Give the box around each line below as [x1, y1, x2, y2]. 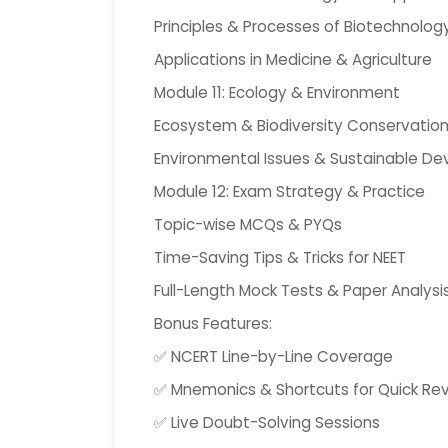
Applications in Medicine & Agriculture [154, 49, 432, 70]
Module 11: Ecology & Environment [154, 82, 400, 103]
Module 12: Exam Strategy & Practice [154, 181, 425, 202]
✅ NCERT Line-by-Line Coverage [154, 346, 393, 367]
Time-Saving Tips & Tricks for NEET [154, 247, 406, 268]
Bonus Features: [154, 313, 272, 334]
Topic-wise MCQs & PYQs [154, 214, 342, 235]
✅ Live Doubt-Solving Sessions [154, 412, 380, 433]
